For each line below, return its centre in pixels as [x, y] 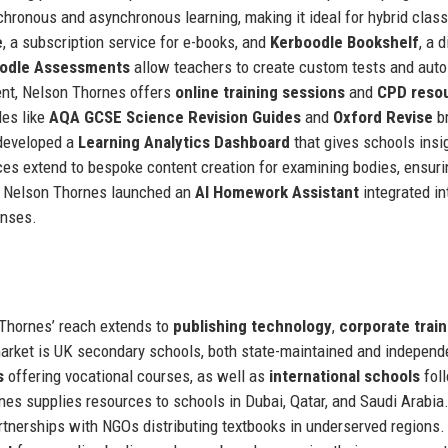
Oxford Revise [383, 116]
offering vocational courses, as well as [136, 375]
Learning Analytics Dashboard [184, 141]
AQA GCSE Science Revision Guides [175, 116]
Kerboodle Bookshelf [344, 41]
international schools [344, 375]
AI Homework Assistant [277, 191]
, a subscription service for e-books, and [136, 41]
